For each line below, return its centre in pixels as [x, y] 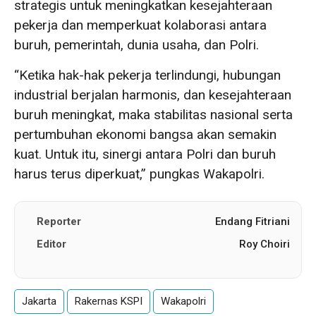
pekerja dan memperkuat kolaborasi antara [140, 25]
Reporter [59, 221]
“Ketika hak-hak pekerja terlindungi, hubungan [147, 75]
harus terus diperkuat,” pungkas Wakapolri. [139, 174]
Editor [51, 244]
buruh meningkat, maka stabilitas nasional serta [153, 114]
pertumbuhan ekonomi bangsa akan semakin [145, 134]
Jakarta [39, 301]
